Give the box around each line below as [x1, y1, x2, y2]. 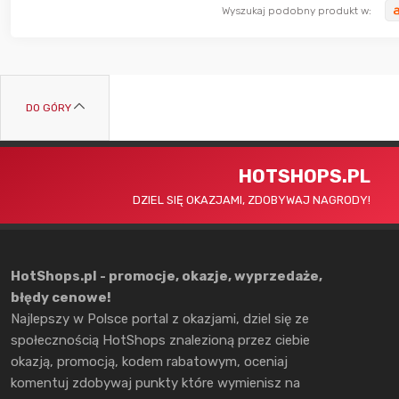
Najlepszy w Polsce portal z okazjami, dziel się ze [11, 310, 309, 327]
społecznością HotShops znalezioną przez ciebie [11, 331, 310, 348]
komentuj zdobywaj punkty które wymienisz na [11, 374, 300, 391]
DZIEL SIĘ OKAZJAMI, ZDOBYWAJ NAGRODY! [132, 192, 370, 207]
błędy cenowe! [11, 289, 111, 305]
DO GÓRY [25, 101, 71, 114]
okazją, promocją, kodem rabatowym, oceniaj [11, 353, 288, 370]
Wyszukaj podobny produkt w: [222, 4, 372, 17]
